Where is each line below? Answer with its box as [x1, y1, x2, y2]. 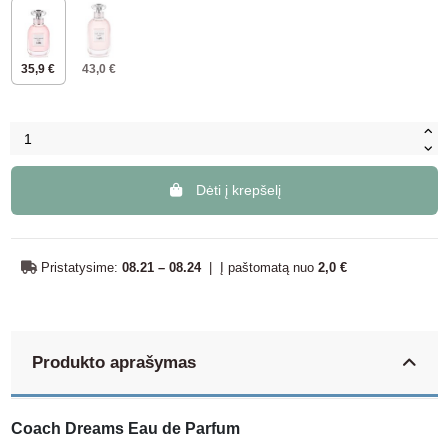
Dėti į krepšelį [195, 182, 281, 199]
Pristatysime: [36, 259, 122, 275]
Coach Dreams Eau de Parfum [10, 419, 240, 437]
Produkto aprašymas [31, 352, 196, 372]
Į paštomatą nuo [219, 259, 318, 275]
